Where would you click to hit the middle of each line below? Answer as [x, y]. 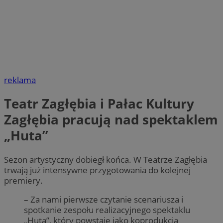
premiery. [23, 180]
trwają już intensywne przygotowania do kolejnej [97, 170]
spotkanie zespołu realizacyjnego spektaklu [107, 210]
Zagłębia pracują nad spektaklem [111, 120]
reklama [20, 80]
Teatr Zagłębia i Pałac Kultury [99, 104]
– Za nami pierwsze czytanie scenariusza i [104, 199]
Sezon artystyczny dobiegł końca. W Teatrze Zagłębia [106, 159]
